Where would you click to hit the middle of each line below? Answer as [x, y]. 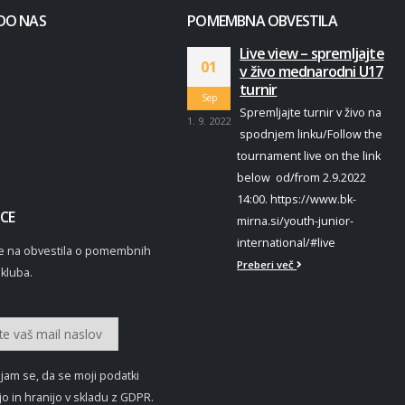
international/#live [287, 243]
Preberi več [267, 265]
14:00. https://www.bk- [297, 200]
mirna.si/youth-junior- [296, 221]
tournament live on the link [309, 156]
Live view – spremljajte [312, 54]
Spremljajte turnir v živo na [311, 113]
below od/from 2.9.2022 [302, 178]
